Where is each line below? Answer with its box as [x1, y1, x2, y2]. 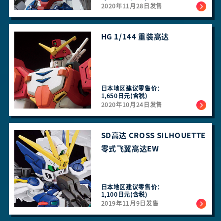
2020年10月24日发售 [101, 102, 162, 108]
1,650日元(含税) [101, 93, 147, 99]
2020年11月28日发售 [101, 3, 162, 9]
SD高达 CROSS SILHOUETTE [101, 131, 206, 139]
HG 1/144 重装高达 [101, 33, 169, 41]
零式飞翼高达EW [101, 145, 159, 152]
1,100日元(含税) [101, 191, 147, 197]
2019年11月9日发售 [101, 200, 159, 206]
